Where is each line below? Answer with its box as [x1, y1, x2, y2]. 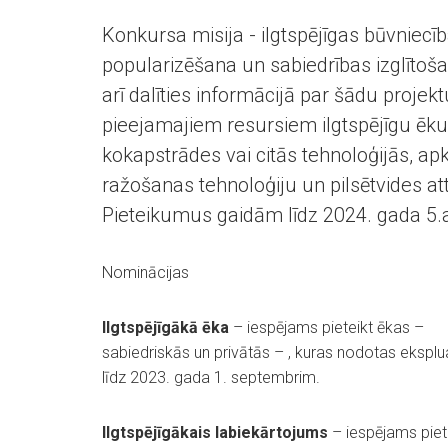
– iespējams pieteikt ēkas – [233, 318, 424, 337]
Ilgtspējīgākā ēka [102, 318, 233, 337]
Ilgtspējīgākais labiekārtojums [102, 423, 328, 442]
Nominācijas [102, 263, 189, 282]
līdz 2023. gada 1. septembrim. [102, 368, 320, 387]
